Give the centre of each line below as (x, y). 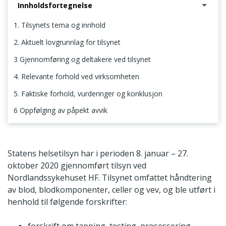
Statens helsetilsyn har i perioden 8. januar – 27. (98, 153)
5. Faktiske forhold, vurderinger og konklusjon (88, 93)
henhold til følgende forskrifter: (67, 202)
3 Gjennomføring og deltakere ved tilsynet (82, 59)
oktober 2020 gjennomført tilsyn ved (77, 165)
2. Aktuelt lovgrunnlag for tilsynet (67, 42)
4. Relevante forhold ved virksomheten (76, 76)
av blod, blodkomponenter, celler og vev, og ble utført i (111, 189)
